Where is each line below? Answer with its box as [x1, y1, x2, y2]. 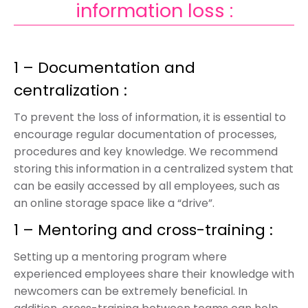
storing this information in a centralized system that [14, 161, 294, 177]
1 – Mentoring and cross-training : [14, 219, 273, 241]
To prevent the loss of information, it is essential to [14, 109, 286, 125]
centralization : [14, 80, 127, 101]
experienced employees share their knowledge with [14, 266, 294, 282]
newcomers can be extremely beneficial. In [14, 283, 247, 299]
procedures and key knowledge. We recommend [14, 144, 278, 159]
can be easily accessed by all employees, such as [14, 178, 280, 194]
